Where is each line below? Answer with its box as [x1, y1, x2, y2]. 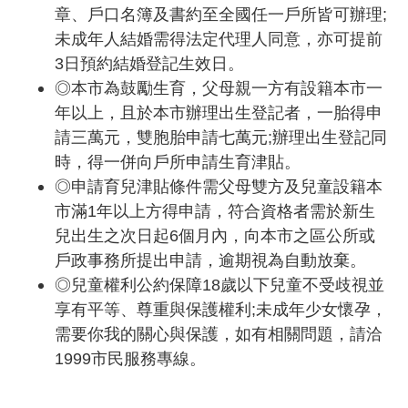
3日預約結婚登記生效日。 [55, 53, 244, 73]
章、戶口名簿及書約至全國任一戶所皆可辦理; [55, 4, 387, 24]
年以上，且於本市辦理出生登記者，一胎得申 [55, 102, 382, 122]
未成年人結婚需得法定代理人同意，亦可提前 [55, 28, 382, 48]
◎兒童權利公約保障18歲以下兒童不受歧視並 [55, 274, 384, 294]
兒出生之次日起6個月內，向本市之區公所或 [55, 225, 375, 245]
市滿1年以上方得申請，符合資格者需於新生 [55, 200, 375, 220]
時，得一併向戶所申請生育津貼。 [55, 151, 301, 171]
